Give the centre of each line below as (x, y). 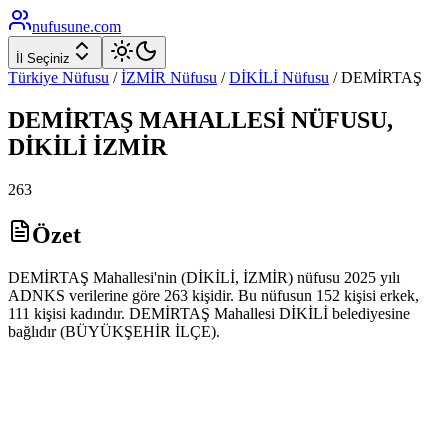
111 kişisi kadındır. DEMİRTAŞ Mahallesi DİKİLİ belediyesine (209, 313)
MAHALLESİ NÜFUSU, (263, 119)
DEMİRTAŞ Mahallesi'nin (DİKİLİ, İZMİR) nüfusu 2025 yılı (204, 277)
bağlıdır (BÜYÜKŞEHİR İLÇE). (114, 331)
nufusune (61, 26)
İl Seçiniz (43, 58)
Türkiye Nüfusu (58, 77)
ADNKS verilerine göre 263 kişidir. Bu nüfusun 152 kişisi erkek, (213, 295)
